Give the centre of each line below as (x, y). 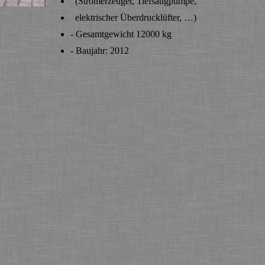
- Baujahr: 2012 (100, 51)
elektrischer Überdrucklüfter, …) (133, 18)
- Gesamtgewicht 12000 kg (121, 34)
